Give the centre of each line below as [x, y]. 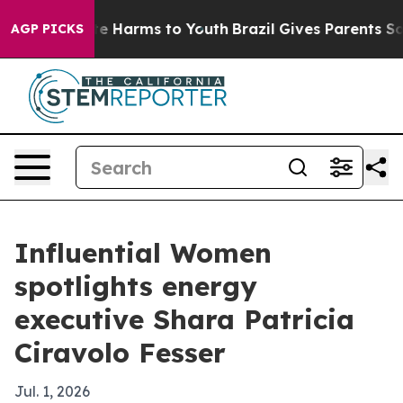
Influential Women [143, 253]
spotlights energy [136, 286]
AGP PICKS [47, 29]
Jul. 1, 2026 [52, 391]
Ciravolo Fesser [120, 353]
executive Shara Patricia [184, 319]
